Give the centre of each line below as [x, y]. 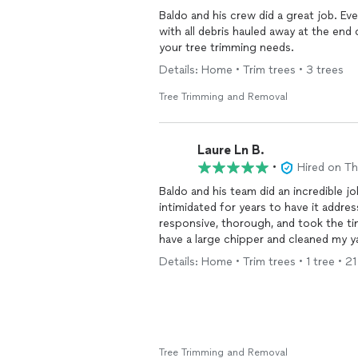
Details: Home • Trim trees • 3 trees [251, 70]
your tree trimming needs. [227, 48]
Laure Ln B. [231, 149]
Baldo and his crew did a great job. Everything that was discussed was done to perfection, [250, 16]
